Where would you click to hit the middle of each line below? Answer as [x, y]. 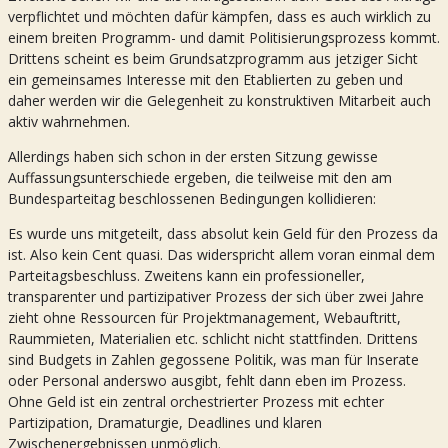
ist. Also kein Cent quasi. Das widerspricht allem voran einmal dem [221, 254]
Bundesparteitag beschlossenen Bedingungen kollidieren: [192, 198]
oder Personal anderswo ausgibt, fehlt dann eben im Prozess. [207, 380]
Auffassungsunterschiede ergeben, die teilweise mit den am [200, 177]
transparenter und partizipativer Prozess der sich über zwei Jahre [216, 296]
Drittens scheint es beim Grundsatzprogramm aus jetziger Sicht [213, 58]
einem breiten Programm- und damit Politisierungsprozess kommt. [224, 37]
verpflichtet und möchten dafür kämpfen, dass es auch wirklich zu [219, 16]
